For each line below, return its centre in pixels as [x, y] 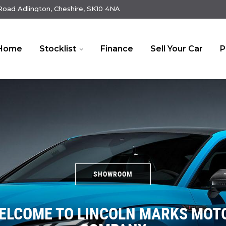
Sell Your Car [177, 49]
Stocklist [58, 49]
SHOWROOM [113, 174]
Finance [117, 49]
